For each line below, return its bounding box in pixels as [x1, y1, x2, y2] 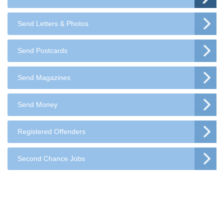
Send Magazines [17, 73, 70, 81]
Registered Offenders [17, 127, 85, 135]
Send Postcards [17, 46, 67, 54]
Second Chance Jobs [17, 154, 85, 162]
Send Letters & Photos [17, 19, 88, 27]
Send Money [17, 100, 57, 108]
